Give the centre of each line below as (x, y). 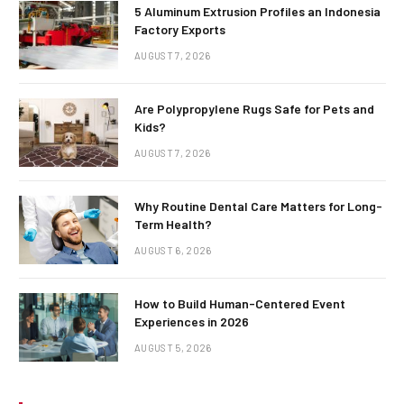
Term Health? (173, 224)
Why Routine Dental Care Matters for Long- (258, 206)
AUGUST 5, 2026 (173, 347)
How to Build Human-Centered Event (240, 303)
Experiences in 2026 (192, 321)
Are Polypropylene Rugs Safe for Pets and (254, 108)
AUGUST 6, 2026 (173, 250)
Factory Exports (180, 29)
